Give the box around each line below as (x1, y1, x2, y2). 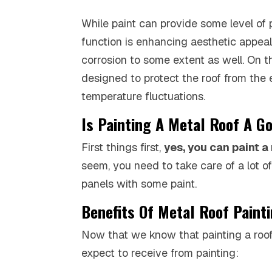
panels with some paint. (81, 176, 197, 191)
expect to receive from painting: (81, 245, 239, 260)
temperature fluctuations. (81, 89, 206, 103)
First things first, (81, 140, 165, 154)
